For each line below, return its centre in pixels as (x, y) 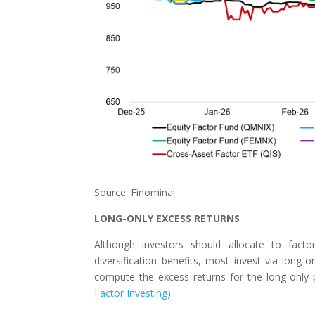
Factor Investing (131, 293)
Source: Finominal (135, 193)
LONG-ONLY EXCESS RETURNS (167, 219)
